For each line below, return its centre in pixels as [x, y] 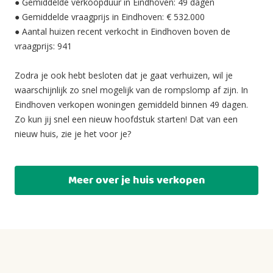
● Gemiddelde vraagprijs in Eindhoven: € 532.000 [110, 17]
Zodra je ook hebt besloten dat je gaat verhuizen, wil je [124, 75]
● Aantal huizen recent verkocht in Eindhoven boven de [122, 31]
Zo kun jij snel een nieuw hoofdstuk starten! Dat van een [126, 119]
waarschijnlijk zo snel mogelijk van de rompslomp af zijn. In [131, 90]
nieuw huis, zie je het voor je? [73, 134]
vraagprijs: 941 [43, 46]
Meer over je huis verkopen [136, 180]
